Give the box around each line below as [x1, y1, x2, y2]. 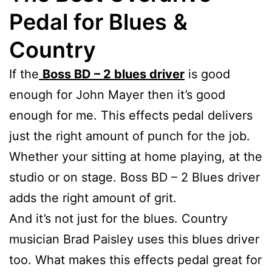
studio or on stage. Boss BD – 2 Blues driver [9, 169, 260, 185]
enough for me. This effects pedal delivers [9, 107, 253, 123]
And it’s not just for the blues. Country [9, 211, 228, 226]
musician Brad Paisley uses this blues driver [9, 231, 259, 246]
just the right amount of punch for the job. [9, 128, 250, 143]
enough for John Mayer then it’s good [9, 87, 225, 102]
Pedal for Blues [9, 8, 167, 35]
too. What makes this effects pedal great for [9, 252, 262, 267]
